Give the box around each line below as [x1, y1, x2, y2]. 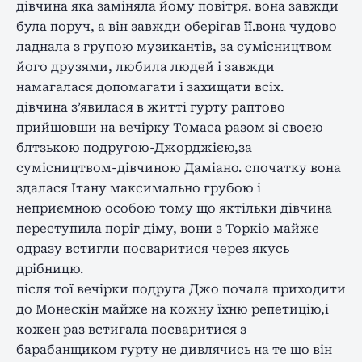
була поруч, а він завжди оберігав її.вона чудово [16, 19, 337, 34]
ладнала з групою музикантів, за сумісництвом [16, 39, 332, 54]
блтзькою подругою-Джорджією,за [16, 140, 252, 155]
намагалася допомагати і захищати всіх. [16, 79, 284, 95]
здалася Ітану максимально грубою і [16, 180, 261, 196]
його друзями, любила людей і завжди [16, 59, 275, 74]
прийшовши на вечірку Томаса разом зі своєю [16, 120, 323, 135]
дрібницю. [16, 261, 83, 276]
